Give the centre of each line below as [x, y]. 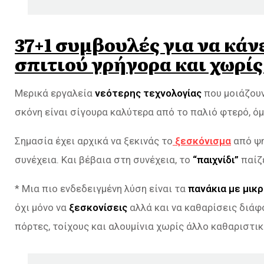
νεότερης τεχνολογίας [148, 93]
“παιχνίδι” [214, 159]
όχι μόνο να [42, 207]
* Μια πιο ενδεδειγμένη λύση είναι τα [101, 188]
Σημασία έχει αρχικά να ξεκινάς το [94, 141]
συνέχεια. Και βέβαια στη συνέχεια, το [103, 159]
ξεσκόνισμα [202, 141]
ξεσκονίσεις [98, 207]
